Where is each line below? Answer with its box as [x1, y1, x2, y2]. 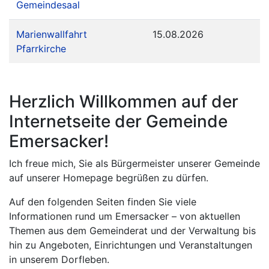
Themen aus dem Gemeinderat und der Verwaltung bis [9, 225, 256, 237]
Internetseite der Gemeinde [9, 111, 228, 131]
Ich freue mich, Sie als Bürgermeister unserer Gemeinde [9, 157, 260, 169]
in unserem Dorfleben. [9, 253, 109, 265]
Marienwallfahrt [16, 28, 87, 40]
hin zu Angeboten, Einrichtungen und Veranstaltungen [9, 239, 252, 251]
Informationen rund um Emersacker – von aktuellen [9, 210, 240, 222]
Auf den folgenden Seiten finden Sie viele [9, 196, 196, 208]
